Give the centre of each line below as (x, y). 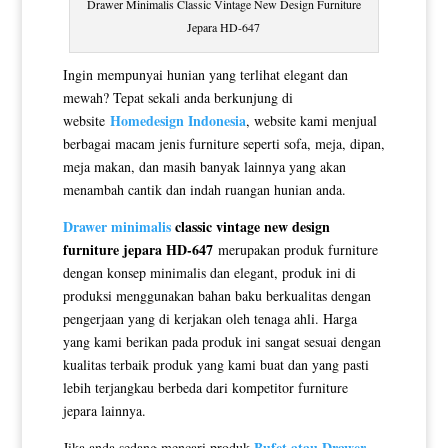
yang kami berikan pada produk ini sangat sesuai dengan (221, 341)
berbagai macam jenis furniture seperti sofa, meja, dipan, (223, 143)
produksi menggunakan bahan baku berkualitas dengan (216, 295)
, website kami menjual (311, 120)
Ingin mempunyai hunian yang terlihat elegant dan (205, 74)
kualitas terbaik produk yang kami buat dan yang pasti (215, 364)
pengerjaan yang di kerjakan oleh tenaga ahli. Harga (209, 318)
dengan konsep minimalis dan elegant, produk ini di (209, 272)
